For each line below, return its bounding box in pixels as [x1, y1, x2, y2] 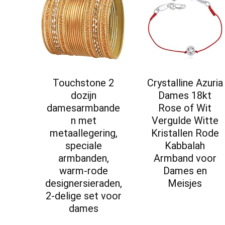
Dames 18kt [158, 89, 212, 102]
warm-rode [59, 165, 108, 177]
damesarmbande [47, 102, 121, 115]
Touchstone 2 [53, 77, 115, 89]
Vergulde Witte [151, 115, 218, 127]
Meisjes [168, 177, 202, 190]
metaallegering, [49, 127, 118, 140]
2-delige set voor [45, 190, 122, 202]
